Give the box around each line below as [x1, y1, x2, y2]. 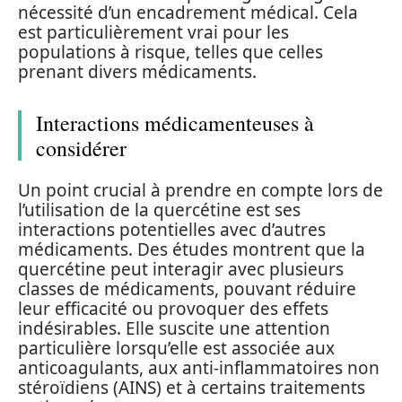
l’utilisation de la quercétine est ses [18, 198, 301, 222]
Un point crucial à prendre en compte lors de [18, 179, 383, 202]
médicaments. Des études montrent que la [18, 238, 365, 261]
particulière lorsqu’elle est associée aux [18, 336, 335, 360]
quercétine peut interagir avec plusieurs [18, 258, 344, 281]
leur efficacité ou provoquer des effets [18, 297, 328, 320]
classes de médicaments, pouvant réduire [18, 277, 356, 301]
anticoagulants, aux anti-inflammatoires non [18, 356, 380, 380]
